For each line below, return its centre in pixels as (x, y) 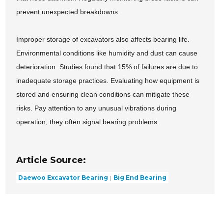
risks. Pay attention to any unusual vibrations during (96, 108)
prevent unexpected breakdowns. (68, 12)
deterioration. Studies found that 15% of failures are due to (107, 67)
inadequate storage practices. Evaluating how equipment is (108, 81)
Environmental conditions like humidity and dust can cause (107, 53)
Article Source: (51, 160)
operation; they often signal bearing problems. (88, 122)
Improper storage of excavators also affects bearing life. (103, 40)
